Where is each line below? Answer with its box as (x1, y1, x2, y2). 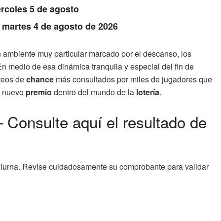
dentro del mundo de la (52, 86, 136, 98)
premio (26, 86, 52, 98)
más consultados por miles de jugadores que (54, 73, 212, 85)
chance (26, 73, 54, 85)
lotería (136, 86, 159, 98)
